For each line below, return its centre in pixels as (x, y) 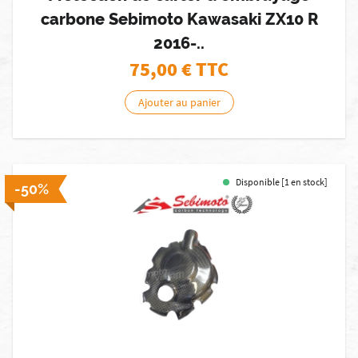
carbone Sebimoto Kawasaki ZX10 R (179, 19)
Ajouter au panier (179, 102)
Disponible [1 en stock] (282, 182)
